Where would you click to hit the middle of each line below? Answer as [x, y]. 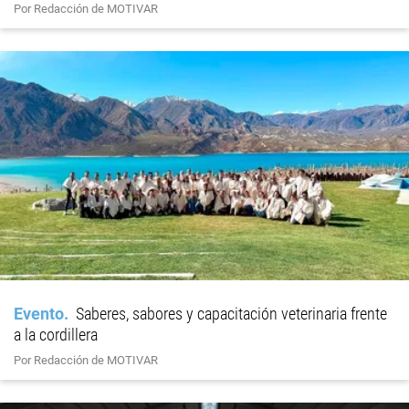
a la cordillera [56, 334]
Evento [39, 313]
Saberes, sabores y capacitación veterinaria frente [231, 313]
